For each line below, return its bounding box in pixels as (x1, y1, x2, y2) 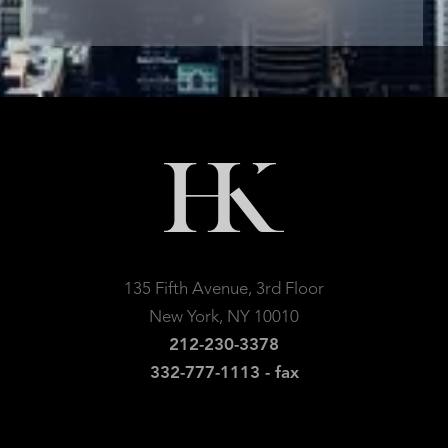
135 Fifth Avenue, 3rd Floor (124, 280, 324, 298)
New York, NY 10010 (149, 308, 299, 326)
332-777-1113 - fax (149, 364, 299, 382)
